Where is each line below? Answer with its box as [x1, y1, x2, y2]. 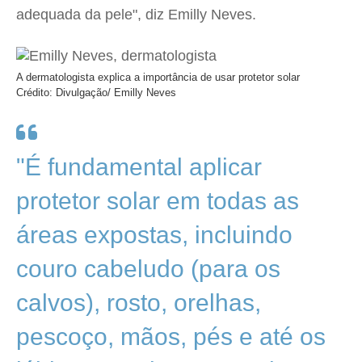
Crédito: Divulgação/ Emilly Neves [16, 86, 176, 99]
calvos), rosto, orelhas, [16, 289, 261, 316]
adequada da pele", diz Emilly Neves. [16, 6, 256, 23]
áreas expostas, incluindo [16, 221, 293, 248]
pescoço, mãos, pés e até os [16, 323, 326, 350]
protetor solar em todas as [16, 187, 299, 214]
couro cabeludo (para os [16, 255, 280, 282]
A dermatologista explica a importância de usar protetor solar [16, 71, 300, 83]
